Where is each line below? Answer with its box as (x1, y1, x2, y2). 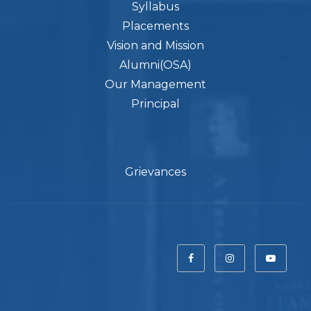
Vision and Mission (107, 38, 204, 52)
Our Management (105, 77, 206, 91)
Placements (122, 19, 189, 33)
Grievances (125, 165, 186, 178)
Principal (131, 96, 180, 110)
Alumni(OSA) (119, 58, 192, 72)
